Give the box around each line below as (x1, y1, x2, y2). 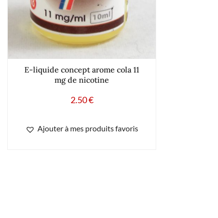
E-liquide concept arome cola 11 (24, 65, 139, 75)
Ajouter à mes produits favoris (37, 124, 138, 133)
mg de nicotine (54, 75, 109, 85)
